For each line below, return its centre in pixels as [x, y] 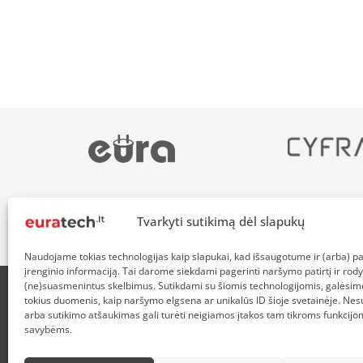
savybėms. [48, 329]
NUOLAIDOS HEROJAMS [196, 313]
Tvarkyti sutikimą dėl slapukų [221, 221]
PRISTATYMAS [308, 313]
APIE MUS [95, 313]
